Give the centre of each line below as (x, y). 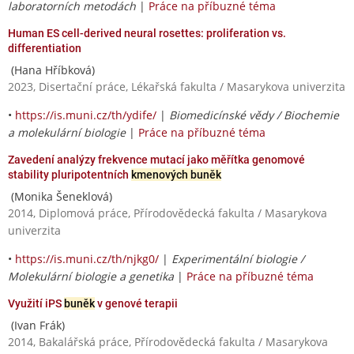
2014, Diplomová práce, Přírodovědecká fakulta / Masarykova (168, 213)
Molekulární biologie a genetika (91, 276)
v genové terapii (136, 303)
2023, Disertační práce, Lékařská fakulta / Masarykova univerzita (177, 86)
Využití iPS (36, 303)
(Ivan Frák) (36, 325)
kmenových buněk (176, 174)
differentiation (45, 48)
